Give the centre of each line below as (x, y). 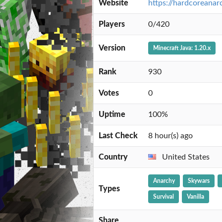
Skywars (198, 181)
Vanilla (195, 197)
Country (113, 157)
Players (112, 25)
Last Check (118, 136)
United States (185, 157)
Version (112, 48)
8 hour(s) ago (170, 136)
